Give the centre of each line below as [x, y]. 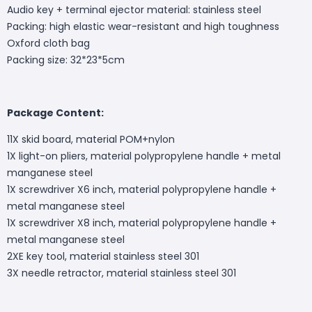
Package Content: [55, 112]
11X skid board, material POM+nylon [91, 139]
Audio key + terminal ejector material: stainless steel [134, 9]
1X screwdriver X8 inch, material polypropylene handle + [142, 223]
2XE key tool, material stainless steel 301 [103, 256]
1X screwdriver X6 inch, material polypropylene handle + [142, 189]
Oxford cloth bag [48, 43]
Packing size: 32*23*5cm [66, 60]
